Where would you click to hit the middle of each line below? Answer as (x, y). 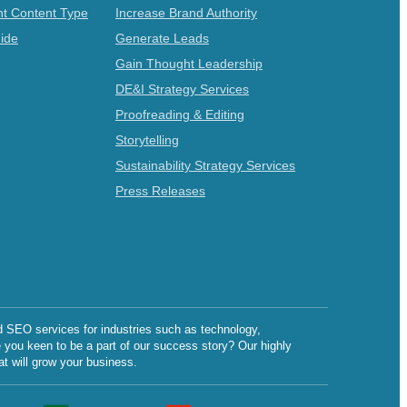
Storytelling (147, 140)
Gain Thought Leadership (189, 64)
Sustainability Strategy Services (205, 165)
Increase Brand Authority (186, 13)
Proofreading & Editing (180, 114)
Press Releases (160, 191)
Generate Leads (162, 38)
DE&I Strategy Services (182, 89)
